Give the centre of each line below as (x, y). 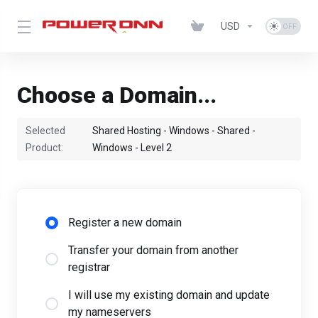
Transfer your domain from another (153, 250)
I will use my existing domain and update (169, 295)
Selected (45, 131)
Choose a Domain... (117, 95)
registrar (89, 267)
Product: (45, 148)
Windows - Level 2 (132, 148)
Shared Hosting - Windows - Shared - (174, 131)
